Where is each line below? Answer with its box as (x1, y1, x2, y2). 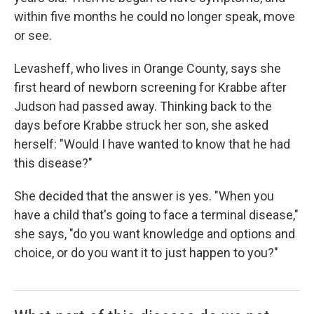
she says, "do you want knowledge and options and (14, 226, 295, 241)
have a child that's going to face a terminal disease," (14, 207, 299, 222)
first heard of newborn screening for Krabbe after (14, 80, 287, 95)
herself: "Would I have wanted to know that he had (14, 137, 290, 151)
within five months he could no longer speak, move (14, 9, 295, 24)
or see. (14, 28, 52, 43)
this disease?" (14, 156, 93, 170)
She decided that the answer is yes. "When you (14, 189, 274, 203)
